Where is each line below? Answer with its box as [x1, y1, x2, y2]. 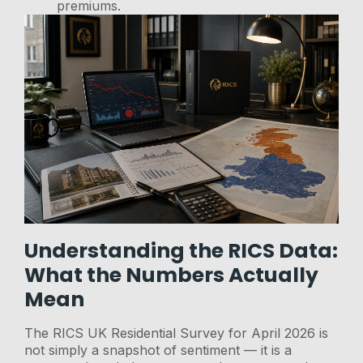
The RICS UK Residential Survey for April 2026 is [24, 325, 329, 341]
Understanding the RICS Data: [24, 237, 339, 265]
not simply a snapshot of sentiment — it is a [24, 342, 293, 358]
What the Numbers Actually [24, 261, 319, 289]
